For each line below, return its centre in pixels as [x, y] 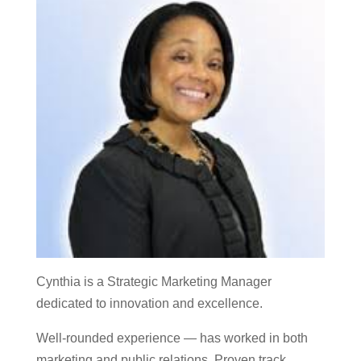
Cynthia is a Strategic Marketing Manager [154, 282]
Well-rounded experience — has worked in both [172, 338]
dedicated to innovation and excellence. [149, 304]
